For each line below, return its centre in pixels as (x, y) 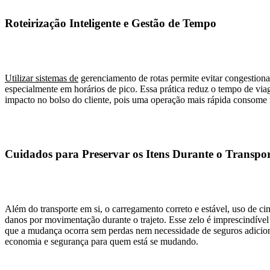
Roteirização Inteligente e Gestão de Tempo (111, 23)
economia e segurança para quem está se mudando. (102, 242)
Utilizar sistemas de (42, 78)
